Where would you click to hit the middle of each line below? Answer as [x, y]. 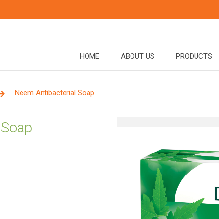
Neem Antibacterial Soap [55, 93]
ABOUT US [138, 56]
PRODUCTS [194, 56]
